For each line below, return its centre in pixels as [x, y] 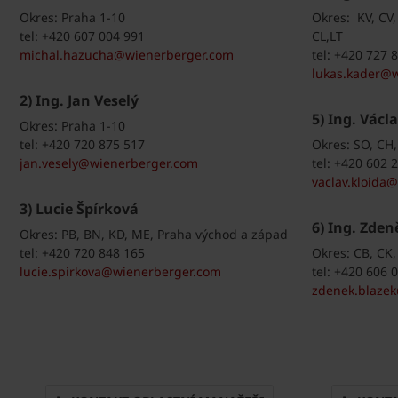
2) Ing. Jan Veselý [79, 101]
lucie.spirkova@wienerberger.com [120, 272]
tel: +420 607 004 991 [82, 36]
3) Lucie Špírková [79, 209]
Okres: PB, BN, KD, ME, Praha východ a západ [154, 235]
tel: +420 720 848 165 [82, 253]
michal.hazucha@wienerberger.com [127, 55]
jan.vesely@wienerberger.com [109, 163]
